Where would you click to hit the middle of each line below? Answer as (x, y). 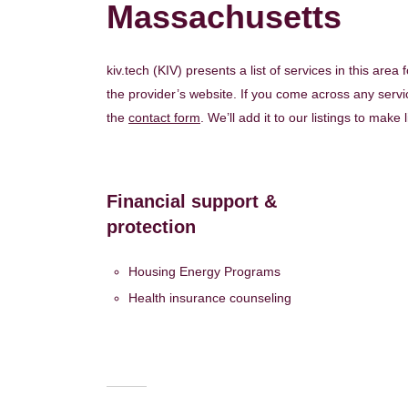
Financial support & (192, 201)
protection (151, 226)
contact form (164, 117)
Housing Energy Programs (204, 271)
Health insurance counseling (210, 297)
